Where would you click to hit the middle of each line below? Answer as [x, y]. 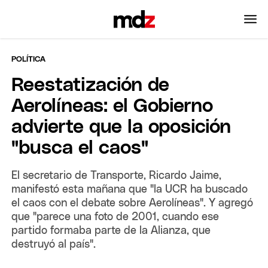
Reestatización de [91, 85]
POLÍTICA [29, 59]
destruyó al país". [54, 244]
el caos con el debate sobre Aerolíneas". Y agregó [133, 203]
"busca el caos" [80, 148]
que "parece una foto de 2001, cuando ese [115, 217]
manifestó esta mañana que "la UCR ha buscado [130, 189]
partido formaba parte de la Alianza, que [111, 231]
